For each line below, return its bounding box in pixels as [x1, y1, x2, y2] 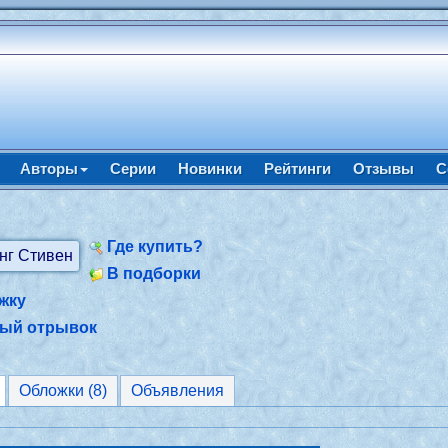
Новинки [177, 160, 242, 177]
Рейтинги [263, 160, 331, 177]
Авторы [19, 160, 78, 177]
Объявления [131, 382, 225, 399]
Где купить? [107, 238, 204, 255]
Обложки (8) [19, 382, 108, 399]
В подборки [107, 265, 202, 282]
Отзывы [352, 160, 414, 177]
